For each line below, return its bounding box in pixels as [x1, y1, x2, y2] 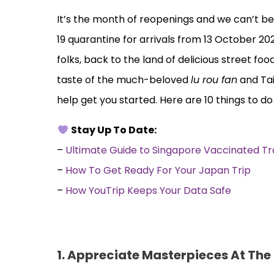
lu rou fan [191, 72, 238, 87]
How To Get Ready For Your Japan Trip [65, 163, 251, 177]
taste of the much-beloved [57, 72, 191, 87]
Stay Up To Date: [70, 122, 157, 137]
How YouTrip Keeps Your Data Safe [65, 183, 232, 198]
